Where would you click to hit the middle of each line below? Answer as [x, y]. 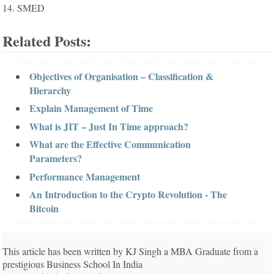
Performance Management [84, 176]
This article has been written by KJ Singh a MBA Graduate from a [131, 251]
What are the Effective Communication [110, 144]
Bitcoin [44, 208]
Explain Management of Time [91, 108]
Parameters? [55, 158]
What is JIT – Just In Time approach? [109, 126]
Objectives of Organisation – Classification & [121, 76]
